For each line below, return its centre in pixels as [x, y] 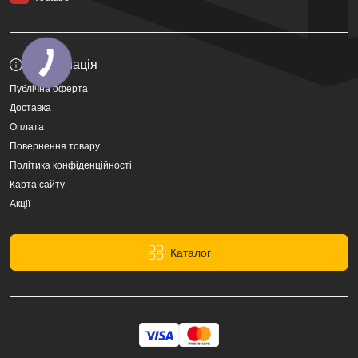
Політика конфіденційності [71, 165]
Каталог [190, 253]
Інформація [63, 64]
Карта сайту [37, 185]
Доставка [30, 108]
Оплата [27, 127]
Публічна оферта [49, 89]
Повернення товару [55, 146]
